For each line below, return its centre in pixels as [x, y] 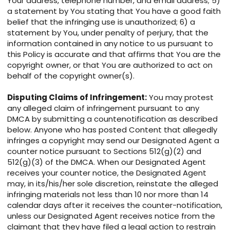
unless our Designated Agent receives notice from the [111, 216]
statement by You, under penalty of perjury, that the [108, 33]
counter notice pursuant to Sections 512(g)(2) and [104, 151]
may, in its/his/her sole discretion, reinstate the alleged [113, 184]
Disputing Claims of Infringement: [77, 98]
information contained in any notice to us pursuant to [110, 44]
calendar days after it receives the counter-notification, [115, 205]
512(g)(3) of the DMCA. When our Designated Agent [107, 162]
